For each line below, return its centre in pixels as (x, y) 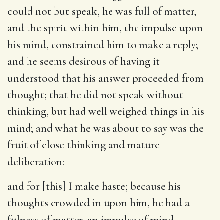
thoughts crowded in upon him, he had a (98, 203)
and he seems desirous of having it (83, 61)
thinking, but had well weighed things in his (106, 111)
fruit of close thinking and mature (83, 145)
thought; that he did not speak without (95, 95)
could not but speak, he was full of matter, (102, 11)
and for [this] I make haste (66, 186)
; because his (153, 186)
